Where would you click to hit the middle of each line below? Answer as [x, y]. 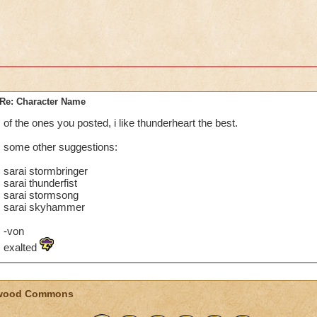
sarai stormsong [41, 195]
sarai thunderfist [40, 183]
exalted [21, 247]
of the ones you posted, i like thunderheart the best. [120, 123]
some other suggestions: [60, 147]
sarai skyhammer [44, 207]
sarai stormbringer [45, 171]
